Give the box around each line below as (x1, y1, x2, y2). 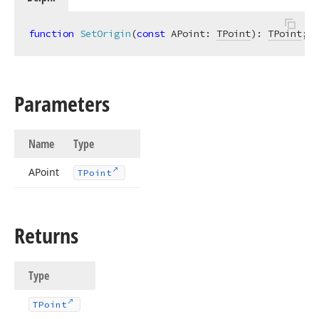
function (28, 27, 74, 40)
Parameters (14, 89, 110, 118)
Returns (14, 221, 78, 250)
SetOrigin (80, 27, 131, 40)
